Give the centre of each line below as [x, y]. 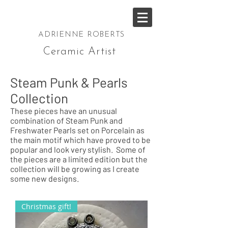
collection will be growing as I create [75, 169]
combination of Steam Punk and [66, 120]
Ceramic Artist [80, 52]
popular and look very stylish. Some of [78, 149]
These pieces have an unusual [64, 111]
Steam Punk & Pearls [69, 82]
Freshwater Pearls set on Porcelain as [77, 130]
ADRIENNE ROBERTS [81, 35]
